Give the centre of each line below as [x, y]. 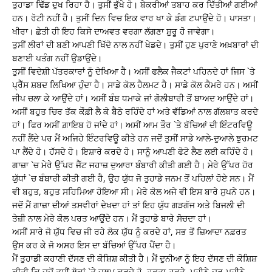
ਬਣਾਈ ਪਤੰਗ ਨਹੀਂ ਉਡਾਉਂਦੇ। [57, 58]
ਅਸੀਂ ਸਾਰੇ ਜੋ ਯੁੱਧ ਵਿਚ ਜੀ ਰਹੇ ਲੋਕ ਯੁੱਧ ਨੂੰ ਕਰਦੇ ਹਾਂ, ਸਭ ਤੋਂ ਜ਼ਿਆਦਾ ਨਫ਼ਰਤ [129, 231]
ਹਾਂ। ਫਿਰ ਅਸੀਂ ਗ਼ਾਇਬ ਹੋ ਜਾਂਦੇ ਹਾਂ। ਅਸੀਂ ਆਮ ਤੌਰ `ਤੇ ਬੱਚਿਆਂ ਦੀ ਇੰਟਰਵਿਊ [132, 124]
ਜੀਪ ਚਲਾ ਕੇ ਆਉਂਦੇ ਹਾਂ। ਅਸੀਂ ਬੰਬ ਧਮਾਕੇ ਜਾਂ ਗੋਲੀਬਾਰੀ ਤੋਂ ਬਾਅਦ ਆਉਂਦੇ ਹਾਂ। [133, 98]
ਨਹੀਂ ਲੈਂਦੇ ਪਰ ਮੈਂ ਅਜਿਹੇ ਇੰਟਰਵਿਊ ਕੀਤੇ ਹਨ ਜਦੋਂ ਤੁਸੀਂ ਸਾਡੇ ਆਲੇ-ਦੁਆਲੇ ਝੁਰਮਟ [135, 138]
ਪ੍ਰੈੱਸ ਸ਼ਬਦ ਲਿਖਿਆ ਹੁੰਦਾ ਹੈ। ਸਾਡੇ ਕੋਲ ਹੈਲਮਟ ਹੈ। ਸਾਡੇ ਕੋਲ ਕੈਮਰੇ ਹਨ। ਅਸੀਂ [135, 84]
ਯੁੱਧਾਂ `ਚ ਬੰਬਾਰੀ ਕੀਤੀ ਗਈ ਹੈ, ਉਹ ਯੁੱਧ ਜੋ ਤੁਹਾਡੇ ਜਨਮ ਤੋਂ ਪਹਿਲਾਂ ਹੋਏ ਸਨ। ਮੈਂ [133, 178]
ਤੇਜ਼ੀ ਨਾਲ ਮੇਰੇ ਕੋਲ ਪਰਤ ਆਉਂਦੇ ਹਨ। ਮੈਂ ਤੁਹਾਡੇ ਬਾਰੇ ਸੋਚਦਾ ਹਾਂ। [112, 218]
